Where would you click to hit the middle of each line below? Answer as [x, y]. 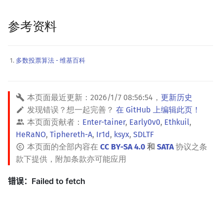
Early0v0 [145, 122]
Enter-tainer [104, 122]
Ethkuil [177, 122]
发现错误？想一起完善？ [72, 110]
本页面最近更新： [59, 97]
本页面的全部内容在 [64, 147]
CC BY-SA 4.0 [123, 147]
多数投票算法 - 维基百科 [51, 60]
